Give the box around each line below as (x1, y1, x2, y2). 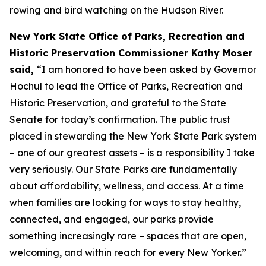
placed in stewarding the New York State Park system (9, 130, 256, 142)
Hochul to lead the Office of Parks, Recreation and (9, 80, 243, 92)
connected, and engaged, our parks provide (9, 213, 214, 225)
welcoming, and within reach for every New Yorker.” (9, 246, 246, 258)
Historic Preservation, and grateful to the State (9, 97, 226, 109)
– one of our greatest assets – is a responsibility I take (9, 147, 255, 159)
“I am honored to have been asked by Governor (37, 64, 256, 75)
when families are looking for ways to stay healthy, (9, 197, 241, 208)
